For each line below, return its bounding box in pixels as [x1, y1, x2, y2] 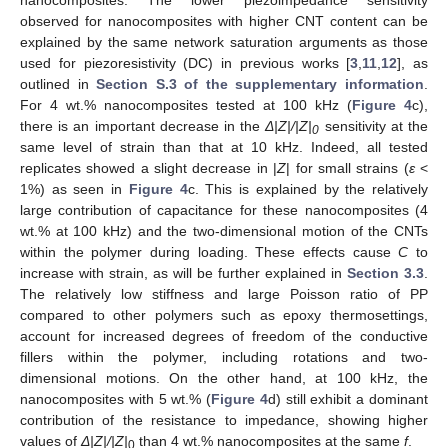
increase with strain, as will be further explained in [20, 265, 347, 282]
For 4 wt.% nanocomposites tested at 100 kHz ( [20, 97, 352, 114]
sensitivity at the [319, 118, 429, 135]
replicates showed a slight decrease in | [20, 160, 278, 177]
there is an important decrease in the [20, 118, 266, 135]
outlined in [20, 76, 97, 93]
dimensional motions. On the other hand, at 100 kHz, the [20, 370, 428, 387]
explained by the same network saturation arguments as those [20, 34, 428, 51]
